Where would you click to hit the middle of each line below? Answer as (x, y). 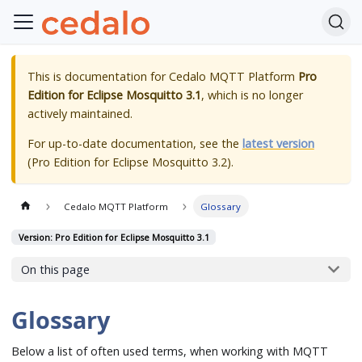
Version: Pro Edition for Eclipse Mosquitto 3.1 (114, 237)
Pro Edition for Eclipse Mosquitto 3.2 (129, 162)
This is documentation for (98, 76)
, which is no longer (252, 95)
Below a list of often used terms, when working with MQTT (170, 351)
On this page (55, 269)
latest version (278, 144)
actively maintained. (80, 113)
